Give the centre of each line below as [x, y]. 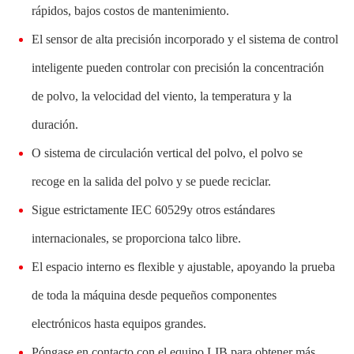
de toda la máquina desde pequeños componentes [154, 295]
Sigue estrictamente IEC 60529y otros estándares [153, 209]
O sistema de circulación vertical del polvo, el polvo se [167, 153]
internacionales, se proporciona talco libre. [136, 238]
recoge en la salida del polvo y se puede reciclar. [151, 181]
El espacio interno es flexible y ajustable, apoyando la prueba [183, 266]
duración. [55, 124]
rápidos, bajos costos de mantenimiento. [130, 10]
